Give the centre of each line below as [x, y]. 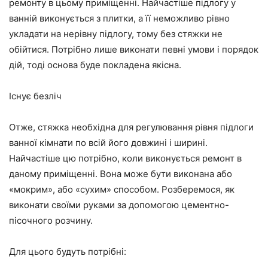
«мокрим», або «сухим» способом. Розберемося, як [122, 189]
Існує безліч [35, 96]
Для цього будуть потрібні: [68, 251]
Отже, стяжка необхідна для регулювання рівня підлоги [131, 127]
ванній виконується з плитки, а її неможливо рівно [119, 18]
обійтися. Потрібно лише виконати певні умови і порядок [134, 49]
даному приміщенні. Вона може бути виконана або [121, 173]
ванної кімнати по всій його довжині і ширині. [108, 142]
